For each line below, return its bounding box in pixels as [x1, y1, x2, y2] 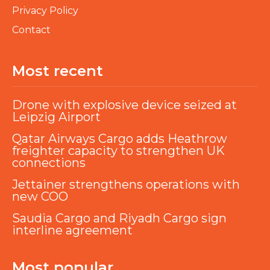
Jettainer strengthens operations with [12, 177, 240, 192]
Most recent [12, 62, 103, 80]
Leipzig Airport [12, 110, 101, 125]
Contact [12, 24, 51, 36]
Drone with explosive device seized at [12, 98, 237, 113]
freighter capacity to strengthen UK [12, 143, 225, 159]
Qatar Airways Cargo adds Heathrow [12, 131, 227, 146]
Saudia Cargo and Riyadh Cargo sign [12, 211, 227, 226]
